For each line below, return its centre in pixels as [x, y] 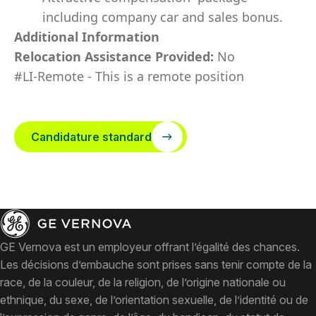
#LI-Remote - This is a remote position [129, 76]
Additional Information [87, 37]
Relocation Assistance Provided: [116, 56]
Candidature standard [91, 137]
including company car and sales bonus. [163, 17]
